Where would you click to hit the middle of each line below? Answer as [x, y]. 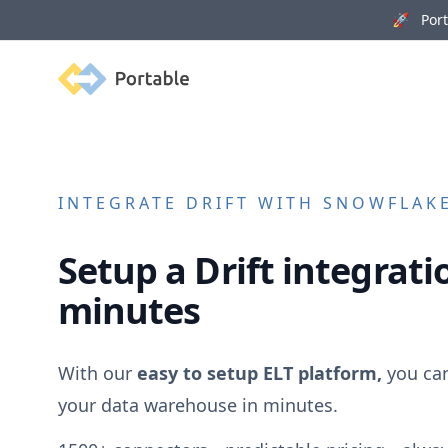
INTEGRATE [121, 202]
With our [97, 372]
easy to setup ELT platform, [259, 372]
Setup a [126, 271]
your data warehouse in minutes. [197, 404]
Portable [89, 73]
